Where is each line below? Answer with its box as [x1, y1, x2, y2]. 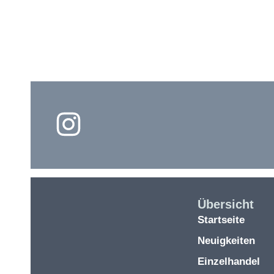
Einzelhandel [197, 255, 260, 267]
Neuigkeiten [197, 234, 255, 246]
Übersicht [197, 197, 254, 211]
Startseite [197, 213, 245, 226]
